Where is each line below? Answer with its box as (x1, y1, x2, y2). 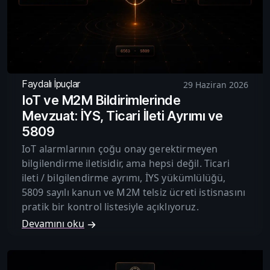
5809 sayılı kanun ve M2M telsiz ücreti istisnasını (22, 186, 246, 199)
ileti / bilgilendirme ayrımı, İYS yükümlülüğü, (22, 171, 226, 185)
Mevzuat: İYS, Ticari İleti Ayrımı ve (22, 108, 223, 124)
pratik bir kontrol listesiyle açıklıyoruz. (22, 200, 199, 214)
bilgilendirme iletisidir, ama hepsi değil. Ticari (22, 157, 230, 171)
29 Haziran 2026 (183, 79, 248, 91)
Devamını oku (22, 217, 84, 231)
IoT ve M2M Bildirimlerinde (22, 92, 181, 108)
